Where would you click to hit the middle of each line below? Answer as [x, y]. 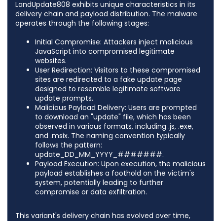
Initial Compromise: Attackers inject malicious [114, 42]
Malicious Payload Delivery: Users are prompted [116, 107]
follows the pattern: [69, 145]
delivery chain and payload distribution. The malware [106, 14]
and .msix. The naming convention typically [110, 135]
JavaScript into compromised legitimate [105, 51]
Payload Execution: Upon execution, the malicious [120, 164]
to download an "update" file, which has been [113, 117]
